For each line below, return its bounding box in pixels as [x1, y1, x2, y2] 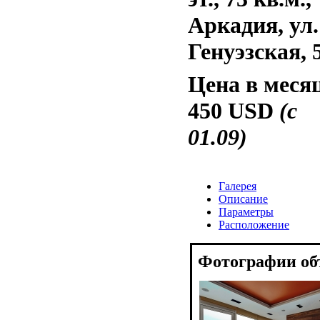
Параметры [219, 206, 274, 218]
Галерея [219, 180, 256, 192]
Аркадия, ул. [188, 12, 319, 39]
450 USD [188, 98, 279, 124]
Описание [219, 193, 268, 205]
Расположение [219, 219, 289, 231]
